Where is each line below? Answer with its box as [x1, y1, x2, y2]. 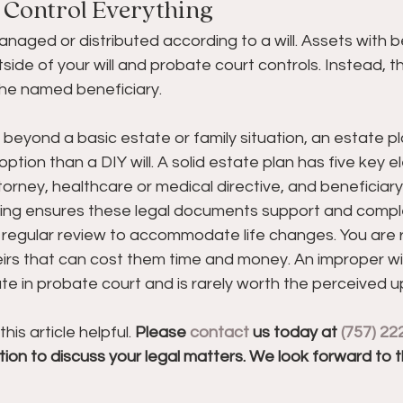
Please [135, 324, 190, 341]
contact [190, 324, 249, 341]
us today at [249, 324, 341, 341]
